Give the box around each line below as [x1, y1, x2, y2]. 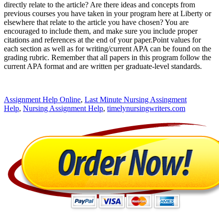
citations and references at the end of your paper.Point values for [4, 35, 201, 44]
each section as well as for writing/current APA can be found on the [4, 44, 211, 53]
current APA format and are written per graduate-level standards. [4, 62, 202, 70]
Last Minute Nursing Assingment [85, 95, 187, 104]
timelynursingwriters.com [107, 104, 185, 112]
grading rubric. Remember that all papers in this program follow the [4, 53, 211, 62]
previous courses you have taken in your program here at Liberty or [4, 9, 211, 18]
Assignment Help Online [4, 95, 81, 104]
